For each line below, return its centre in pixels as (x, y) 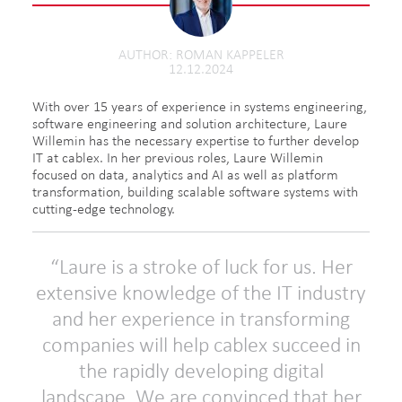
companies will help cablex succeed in (201, 345)
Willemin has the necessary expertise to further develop (196, 140)
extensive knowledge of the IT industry (201, 293)
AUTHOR (143, 54)
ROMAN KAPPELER (230, 54)
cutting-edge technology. (104, 209)
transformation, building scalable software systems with (195, 192)
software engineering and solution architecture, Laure (190, 123)
